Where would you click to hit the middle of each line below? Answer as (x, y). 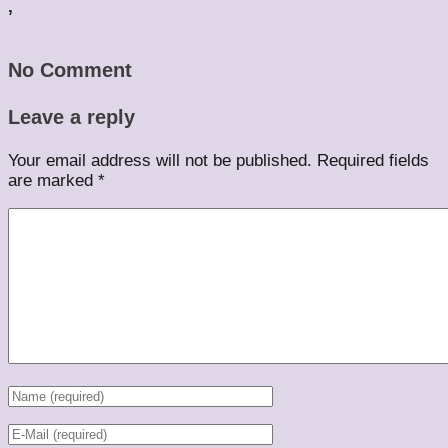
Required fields (373, 160)
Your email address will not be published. (160, 160)
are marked (53, 180)
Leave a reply (71, 116)
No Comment (70, 70)
